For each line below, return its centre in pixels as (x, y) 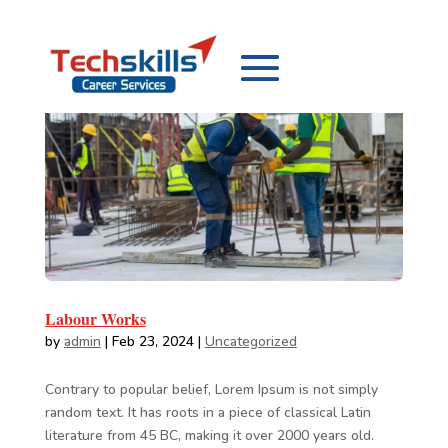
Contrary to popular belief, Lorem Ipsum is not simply (211, 389)
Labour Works (95, 318)
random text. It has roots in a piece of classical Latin (207, 412)
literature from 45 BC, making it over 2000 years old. (209, 435)
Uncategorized (250, 341)
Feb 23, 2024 (152, 341)
